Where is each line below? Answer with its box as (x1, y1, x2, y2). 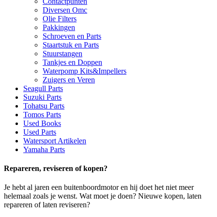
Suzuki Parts (23, 93, 62, 101)
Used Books (23, 119, 61, 127)
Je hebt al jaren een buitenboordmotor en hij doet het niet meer (4, 183, 194, 192)
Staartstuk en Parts (43, 40, 99, 49)
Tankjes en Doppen (43, 58, 102, 66)
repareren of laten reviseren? (4, 201, 90, 209)
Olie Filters (43, 14, 77, 23)
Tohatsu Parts (23, 101, 64, 110)
